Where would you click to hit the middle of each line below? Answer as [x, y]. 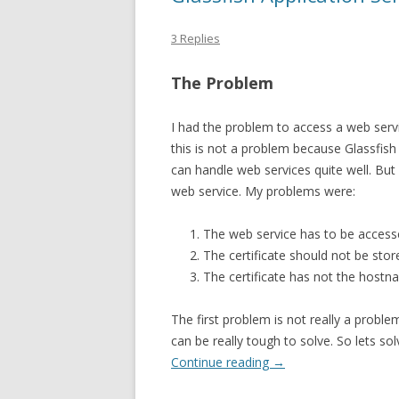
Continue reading [222, 362]
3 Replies [195, 38]
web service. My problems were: [263, 191]
